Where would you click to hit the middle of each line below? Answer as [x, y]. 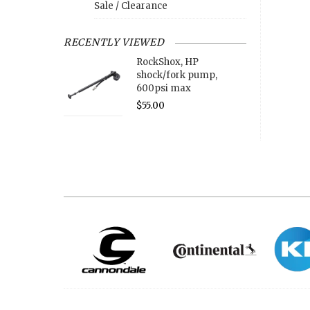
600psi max [163, 89]
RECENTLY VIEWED [114, 43]
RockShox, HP [167, 62]
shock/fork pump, [176, 75]
